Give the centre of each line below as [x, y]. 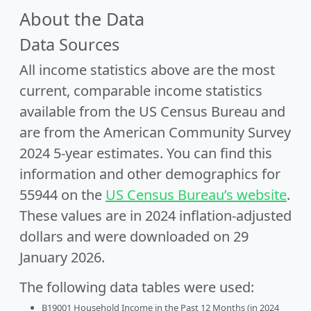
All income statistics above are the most [147, 70]
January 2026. [62, 257]
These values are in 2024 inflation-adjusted [155, 216]
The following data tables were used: [137, 287]
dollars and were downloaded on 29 [134, 236]
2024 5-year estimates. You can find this [146, 153]
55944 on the [62, 195]
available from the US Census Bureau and [152, 111]
